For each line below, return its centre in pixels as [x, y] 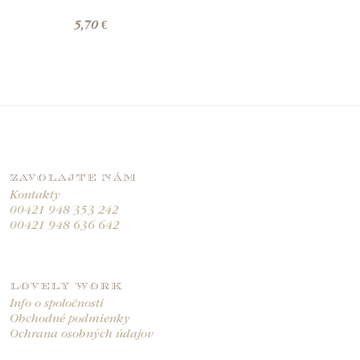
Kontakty [35, 196]
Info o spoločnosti [57, 305]
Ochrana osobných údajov [82, 335]
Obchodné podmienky [70, 320]
